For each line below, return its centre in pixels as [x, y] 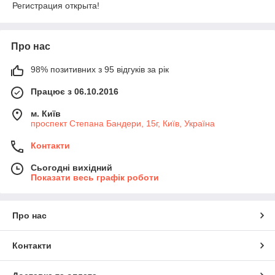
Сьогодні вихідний [72, 168]
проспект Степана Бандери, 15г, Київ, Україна [123, 124]
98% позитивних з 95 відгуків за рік [100, 70]
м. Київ [46, 114]
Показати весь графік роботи [95, 178]
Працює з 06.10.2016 [75, 92]
